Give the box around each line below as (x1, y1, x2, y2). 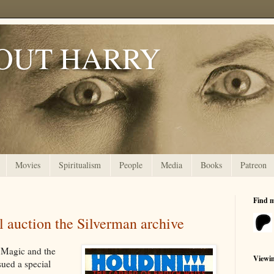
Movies (15, 159, 40, 171)
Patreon (240, 159, 267, 171)
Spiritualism (59, 159, 101, 171)
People (119, 159, 143, 171)
